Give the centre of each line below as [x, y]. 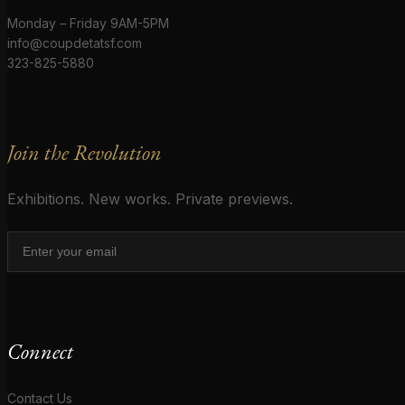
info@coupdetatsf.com [75, 42]
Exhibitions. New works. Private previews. [150, 198]
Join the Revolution [85, 152]
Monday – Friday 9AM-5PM [88, 23]
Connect [40, 351]
